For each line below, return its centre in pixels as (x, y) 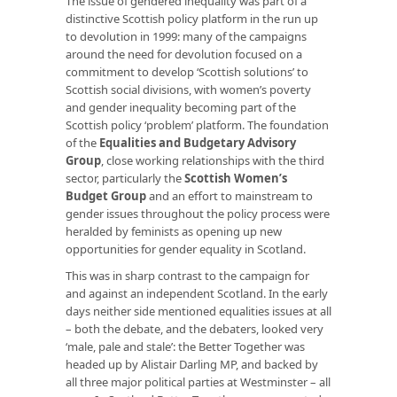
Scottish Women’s (236, 178)
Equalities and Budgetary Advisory (198, 142)
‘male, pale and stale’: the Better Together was (185, 346)
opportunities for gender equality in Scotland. (186, 249)
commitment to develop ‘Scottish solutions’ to (187, 71)
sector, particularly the (125, 178)
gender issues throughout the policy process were (198, 213)
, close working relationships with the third (213, 160)
